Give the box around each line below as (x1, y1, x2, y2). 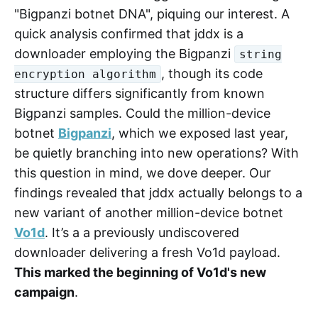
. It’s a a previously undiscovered (45, 224, 239, 240)
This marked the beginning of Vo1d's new (14, 264, 266, 280)
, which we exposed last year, (111, 125, 288, 141)
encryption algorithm (14, 67, 156, 82)
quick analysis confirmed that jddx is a (14, 26, 243, 41)
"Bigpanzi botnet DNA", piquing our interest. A (14, 6, 290, 21)
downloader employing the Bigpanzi (14, 45, 234, 61)
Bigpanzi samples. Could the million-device (14, 105, 270, 121)
